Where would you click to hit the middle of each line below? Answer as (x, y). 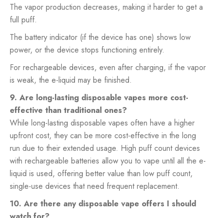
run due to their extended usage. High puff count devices (105, 148)
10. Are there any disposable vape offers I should (103, 203)
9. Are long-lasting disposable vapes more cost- (99, 97)
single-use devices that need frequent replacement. (95, 186)
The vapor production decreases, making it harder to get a (106, 7)
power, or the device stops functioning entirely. (87, 50)
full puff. (23, 19)
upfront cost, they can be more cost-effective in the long (103, 135)
